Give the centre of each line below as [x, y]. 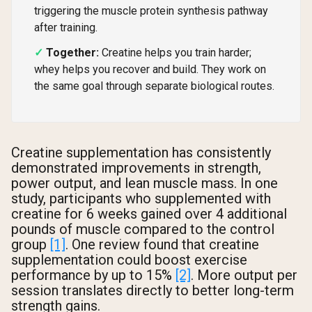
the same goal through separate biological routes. [154, 86]
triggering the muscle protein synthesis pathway [151, 10]
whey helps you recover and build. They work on [150, 70]
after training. [66, 27]
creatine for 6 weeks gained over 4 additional [149, 213]
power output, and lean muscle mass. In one [145, 183]
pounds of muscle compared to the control [143, 229]
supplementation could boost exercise [129, 259]
